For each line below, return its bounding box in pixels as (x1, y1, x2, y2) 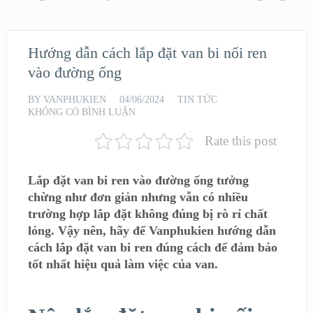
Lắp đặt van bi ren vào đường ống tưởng (27, 173, 249, 187)
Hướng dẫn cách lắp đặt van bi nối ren (27, 44, 267, 61)
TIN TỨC (177, 94, 217, 105)
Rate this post (205, 133, 277, 148)
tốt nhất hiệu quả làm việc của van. (27, 257, 218, 271)
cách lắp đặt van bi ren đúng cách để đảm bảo (27, 240, 277, 254)
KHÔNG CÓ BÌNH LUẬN (27, 107, 136, 117)
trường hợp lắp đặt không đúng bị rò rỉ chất (27, 207, 268, 221)
